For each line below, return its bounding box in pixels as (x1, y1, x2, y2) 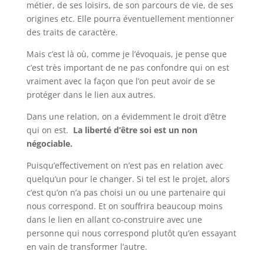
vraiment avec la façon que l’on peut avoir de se (26, 75, 215, 87)
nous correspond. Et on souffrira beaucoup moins (26, 200, 223, 212)
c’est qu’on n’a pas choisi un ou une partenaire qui (26, 186, 226, 198)
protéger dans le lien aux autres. (26, 88, 158, 100)
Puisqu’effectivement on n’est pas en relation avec (26, 159, 223, 171)
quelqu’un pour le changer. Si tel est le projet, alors (26, 173, 230, 184)
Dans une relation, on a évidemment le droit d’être (26, 110, 226, 122)
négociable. (26, 137, 75, 149)
